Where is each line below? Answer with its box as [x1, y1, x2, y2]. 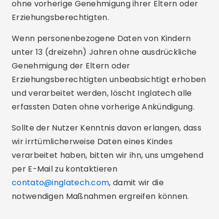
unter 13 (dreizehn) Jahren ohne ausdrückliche [12, 46, 197, 58]
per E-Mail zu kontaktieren [12, 163, 117, 175]
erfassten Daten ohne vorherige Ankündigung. [12, 101, 195, 112]
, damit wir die [109, 177, 164, 188]
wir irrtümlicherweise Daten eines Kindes [12, 136, 173, 147]
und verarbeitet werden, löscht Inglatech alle [12, 88, 192, 99]
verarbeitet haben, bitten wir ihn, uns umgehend [12, 150, 204, 161]
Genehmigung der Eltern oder [12, 60, 131, 71]
